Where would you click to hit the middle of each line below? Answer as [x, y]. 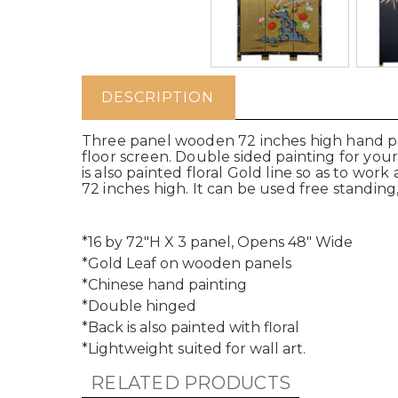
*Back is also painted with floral [191, 327]
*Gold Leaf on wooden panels [187, 263]
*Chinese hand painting [164, 285]
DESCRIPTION [158, 97]
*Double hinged [139, 306]
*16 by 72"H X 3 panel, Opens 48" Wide [217, 242]
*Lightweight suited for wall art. [194, 349]
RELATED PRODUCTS [191, 383]
